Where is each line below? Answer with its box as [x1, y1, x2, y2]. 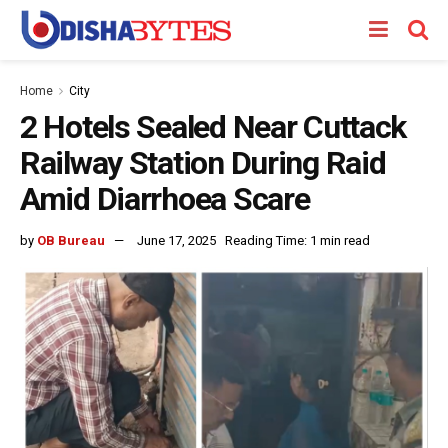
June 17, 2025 [137, 232, 216, 248]
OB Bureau [37, 232, 105, 248]
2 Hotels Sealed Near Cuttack [20, 108, 407, 146]
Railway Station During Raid [20, 144, 386, 182]
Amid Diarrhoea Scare [20, 180, 310, 218]
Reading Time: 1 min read [225, 232, 370, 248]
